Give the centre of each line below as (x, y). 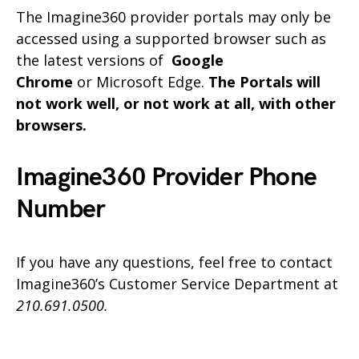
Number (61, 209)
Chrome (44, 81)
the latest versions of (94, 60)
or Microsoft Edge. (139, 81)
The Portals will (262, 81)
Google (198, 60)
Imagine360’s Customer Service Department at (177, 283)
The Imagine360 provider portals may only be (173, 16)
